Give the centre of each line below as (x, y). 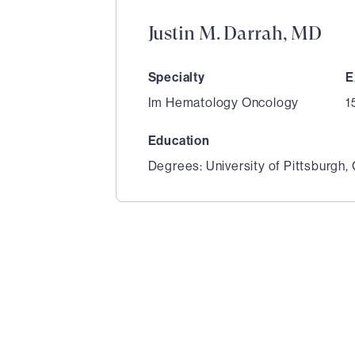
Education (179, 141)
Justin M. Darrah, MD (235, 33)
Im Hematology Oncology (223, 103)
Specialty (176, 77)
